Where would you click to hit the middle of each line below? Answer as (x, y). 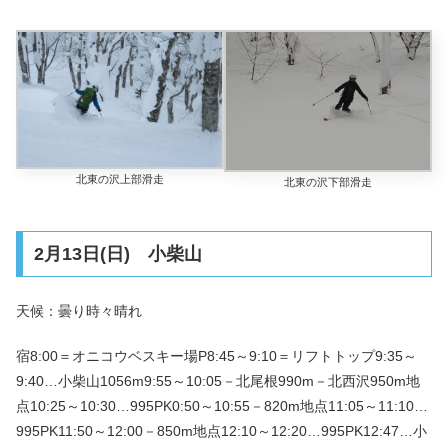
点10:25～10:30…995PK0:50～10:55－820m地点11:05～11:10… (222, 405)
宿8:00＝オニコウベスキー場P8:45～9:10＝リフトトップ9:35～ (216, 355)
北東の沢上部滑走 (120, 179)
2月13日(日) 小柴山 (117, 253)
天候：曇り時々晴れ (79, 311)
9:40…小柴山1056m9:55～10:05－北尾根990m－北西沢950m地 (218, 380)
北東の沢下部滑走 (328, 181)
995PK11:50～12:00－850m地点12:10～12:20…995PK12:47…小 (221, 430)
